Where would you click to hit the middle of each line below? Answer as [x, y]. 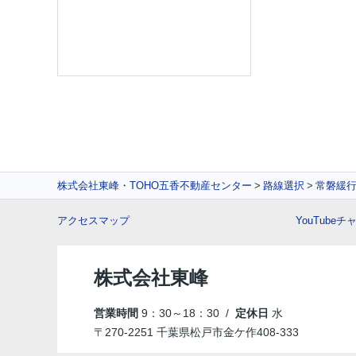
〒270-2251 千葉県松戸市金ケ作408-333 [198, 332]
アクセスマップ [93, 221]
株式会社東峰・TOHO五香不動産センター [155, 186]
